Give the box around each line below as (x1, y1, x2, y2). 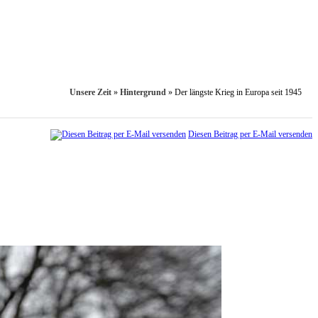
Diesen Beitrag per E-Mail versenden (188, 129, 312, 140)
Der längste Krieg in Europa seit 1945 (175, 87, 302, 98)
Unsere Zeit (70, 87, 111, 98)
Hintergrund (120, 87, 166, 98)
